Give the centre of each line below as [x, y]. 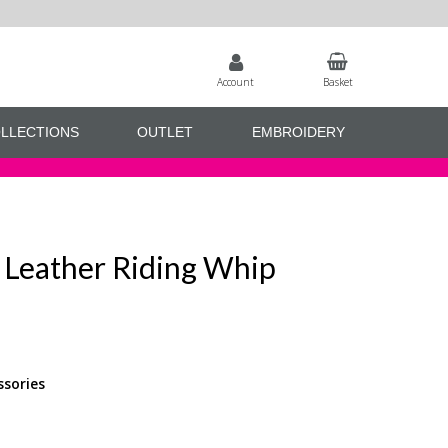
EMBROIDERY [298, 132]
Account [236, 81]
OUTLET [165, 132]
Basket [337, 81]
